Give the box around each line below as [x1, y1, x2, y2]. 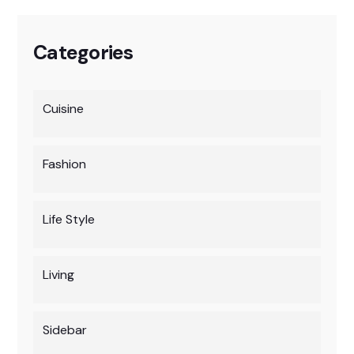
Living [43, 266, 74, 283]
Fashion [43, 156, 86, 172]
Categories [33, 40, 134, 66]
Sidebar [43, 322, 87, 338]
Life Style [43, 211, 95, 228]
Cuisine [43, 100, 84, 117]
